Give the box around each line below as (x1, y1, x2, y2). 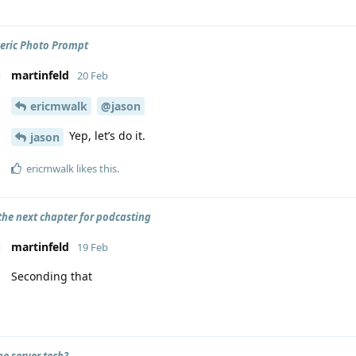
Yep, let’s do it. (66, 127, 145, 143)
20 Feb (77, 68, 108, 83)
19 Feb (77, 239, 108, 254)
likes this (74, 161, 117, 176)
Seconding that (11, 268, 92, 284)
